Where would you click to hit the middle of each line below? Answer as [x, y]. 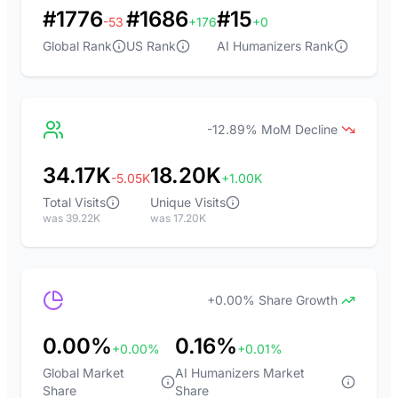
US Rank [151, 46]
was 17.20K [178, 218]
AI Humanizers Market [240, 373]
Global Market [84, 373]
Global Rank [77, 46]
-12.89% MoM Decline [272, 129]
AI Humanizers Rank [275, 46]
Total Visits [74, 202]
